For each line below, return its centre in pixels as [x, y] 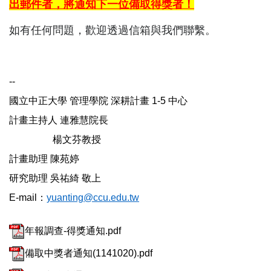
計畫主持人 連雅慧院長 [59, 120]
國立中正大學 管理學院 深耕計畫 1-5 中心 [98, 101]
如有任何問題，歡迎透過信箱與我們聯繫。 [113, 31]
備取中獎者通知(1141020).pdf [89, 253]
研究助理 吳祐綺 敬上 [55, 178]
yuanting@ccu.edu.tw [93, 198]
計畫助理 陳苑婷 [44, 159]
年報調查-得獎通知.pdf [73, 231]
